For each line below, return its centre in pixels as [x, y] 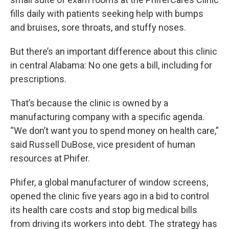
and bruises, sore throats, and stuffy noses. [98, 27]
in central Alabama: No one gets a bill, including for [111, 65]
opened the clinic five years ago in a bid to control [110, 196]
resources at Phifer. [50, 158]
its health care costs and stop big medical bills [104, 210]
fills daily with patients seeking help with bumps [107, 14]
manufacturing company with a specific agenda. [107, 117]
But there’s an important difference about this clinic [114, 51]
